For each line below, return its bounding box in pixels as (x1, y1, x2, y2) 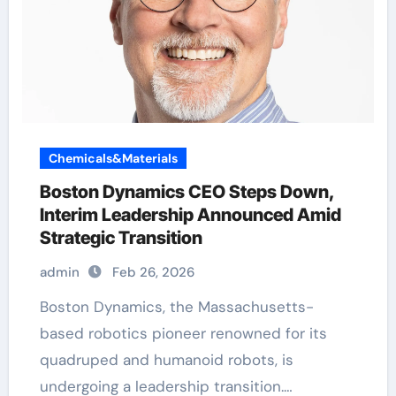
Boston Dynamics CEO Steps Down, (39, 181, 335, 202)
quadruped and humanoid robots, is (39, 350, 293, 369)
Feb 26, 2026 (111, 263, 194, 281)
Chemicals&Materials (48, 150, 178, 166)
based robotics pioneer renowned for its (39, 324, 327, 343)
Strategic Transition (39, 227, 202, 248)
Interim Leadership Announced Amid (39, 204, 341, 225)
